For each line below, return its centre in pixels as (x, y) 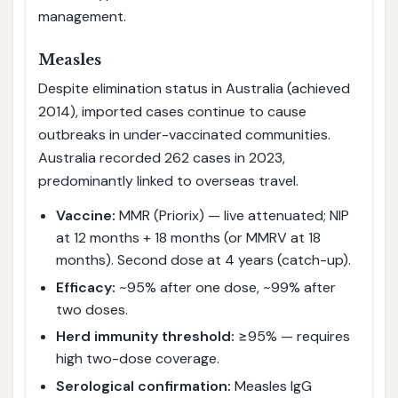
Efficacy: (85, 287)
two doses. (92, 309)
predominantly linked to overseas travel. (168, 180)
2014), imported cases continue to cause (172, 111)
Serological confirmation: (143, 386)
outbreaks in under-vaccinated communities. (184, 134)
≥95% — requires (292, 337)
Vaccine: (85, 216)
